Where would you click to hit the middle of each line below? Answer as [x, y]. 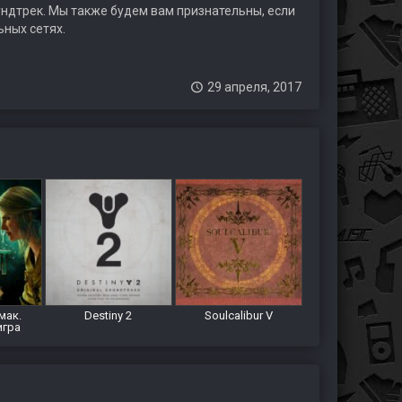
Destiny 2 [109, 315]
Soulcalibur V [238, 315]
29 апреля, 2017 [254, 87]
